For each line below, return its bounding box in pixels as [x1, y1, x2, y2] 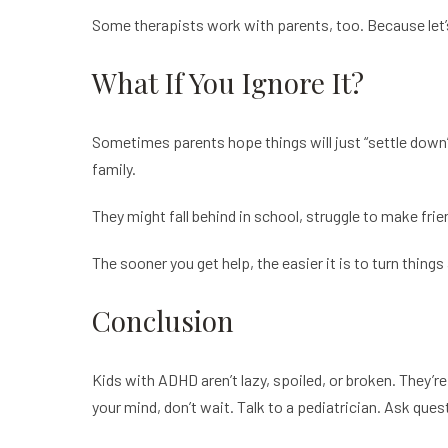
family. [92, 159, 136, 178]
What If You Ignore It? [92, 64, 364, 101]
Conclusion [92, 302, 234, 339]
